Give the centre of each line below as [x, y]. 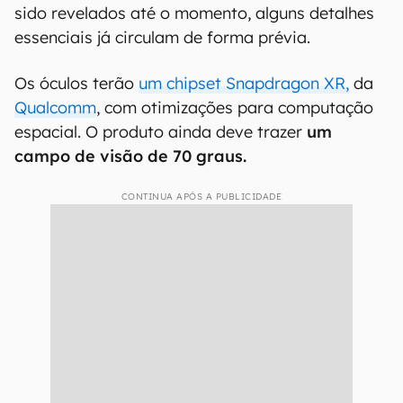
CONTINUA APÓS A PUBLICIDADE [201, 197]
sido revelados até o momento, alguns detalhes [194, 13]
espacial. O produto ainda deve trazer [161, 132]
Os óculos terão [76, 83]
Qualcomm [55, 107]
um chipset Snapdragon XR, [244, 83]
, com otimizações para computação [235, 107]
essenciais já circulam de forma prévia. [165, 37]
